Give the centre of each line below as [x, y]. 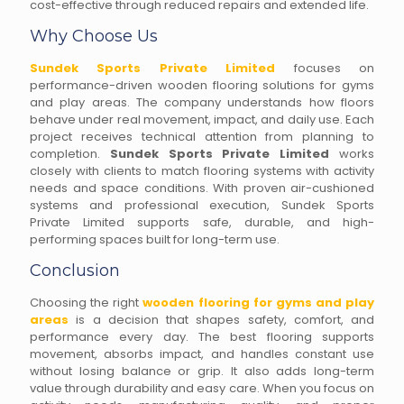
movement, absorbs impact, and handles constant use [202, 354]
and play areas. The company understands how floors [202, 102]
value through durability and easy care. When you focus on [202, 388]
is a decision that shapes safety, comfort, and [221, 320]
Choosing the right [87, 303]
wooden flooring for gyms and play [258, 303]
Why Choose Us [94, 36]
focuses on [325, 68]
